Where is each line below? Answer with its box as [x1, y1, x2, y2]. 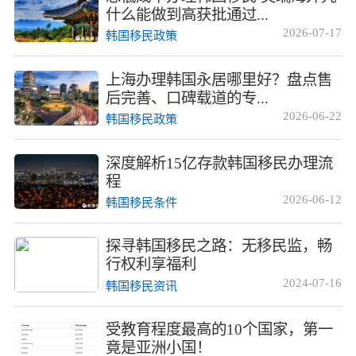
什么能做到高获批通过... [106, 6, 269, 23]
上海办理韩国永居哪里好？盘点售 [106, 71, 333, 88]
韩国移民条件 [106, 195, 178, 209]
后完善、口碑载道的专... [106, 89, 269, 106]
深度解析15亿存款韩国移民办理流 [106, 154, 334, 172]
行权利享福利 [106, 256, 197, 273]
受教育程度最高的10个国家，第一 [106, 321, 334, 339]
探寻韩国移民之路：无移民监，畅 [106, 238, 333, 255]
